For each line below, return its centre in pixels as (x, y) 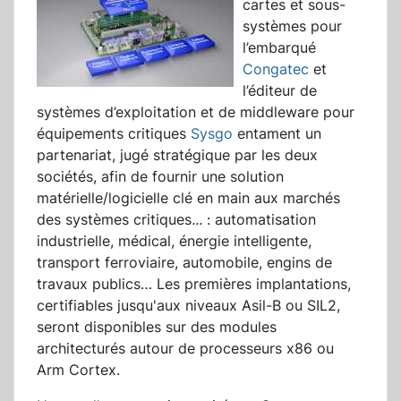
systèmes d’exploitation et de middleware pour (196, 112)
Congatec (276, 69)
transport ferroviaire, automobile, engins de (184, 263)
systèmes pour (292, 26)
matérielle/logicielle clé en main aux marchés (188, 198)
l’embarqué (279, 48)
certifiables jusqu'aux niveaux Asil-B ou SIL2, (188, 306)
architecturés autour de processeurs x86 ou (185, 349)
